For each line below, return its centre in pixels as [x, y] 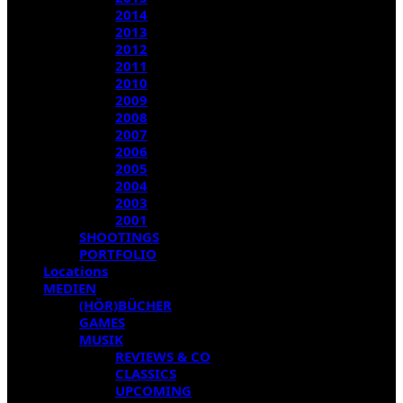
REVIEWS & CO [163, 356]
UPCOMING [153, 390]
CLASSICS [146, 373]
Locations [76, 271]
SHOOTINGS [119, 237]
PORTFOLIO [118, 254]
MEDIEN [70, 288]
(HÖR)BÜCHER [125, 305]
